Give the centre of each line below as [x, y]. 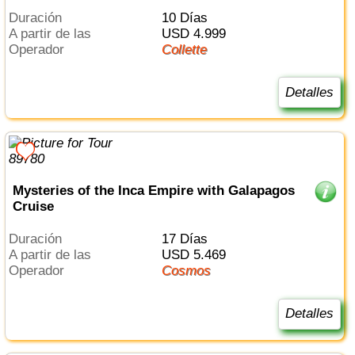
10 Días [188, 17]
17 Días [188, 239]
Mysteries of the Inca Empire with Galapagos [153, 191]
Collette [189, 49]
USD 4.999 [198, 33]
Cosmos [191, 271]
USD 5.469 [198, 255]
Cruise [33, 207]
